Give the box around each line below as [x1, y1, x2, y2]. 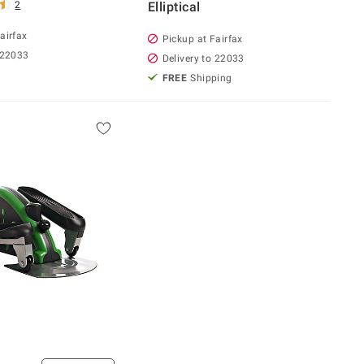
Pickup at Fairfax [162, 32, 243, 45]
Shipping [190, 71, 232, 84]
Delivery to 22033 [162, 52, 245, 64]
